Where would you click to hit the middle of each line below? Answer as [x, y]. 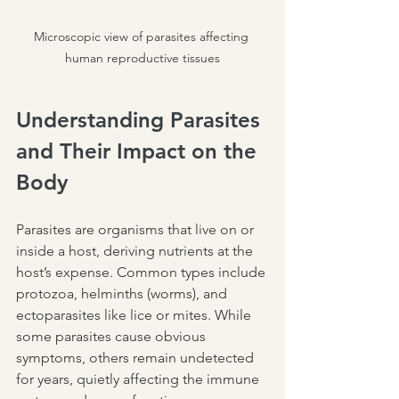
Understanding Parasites [141, 120]
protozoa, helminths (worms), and [123, 294]
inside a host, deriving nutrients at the [136, 251]
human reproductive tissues [142, 58]
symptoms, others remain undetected [137, 358]
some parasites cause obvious [113, 337]
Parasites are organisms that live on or [137, 230]
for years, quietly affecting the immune [139, 379]
